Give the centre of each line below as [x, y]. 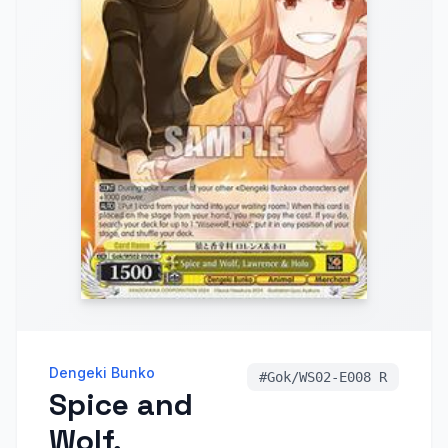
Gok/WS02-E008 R [327, 377]
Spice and [121, 404]
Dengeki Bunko [102, 372]
